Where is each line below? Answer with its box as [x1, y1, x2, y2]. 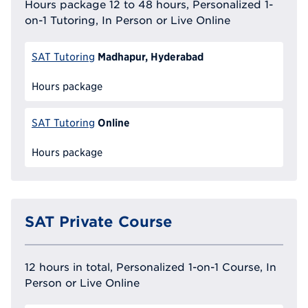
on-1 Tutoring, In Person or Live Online [25, 14, 230, 27]
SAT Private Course [25, 213, 173, 230]
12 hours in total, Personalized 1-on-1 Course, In [25, 261, 276, 274]
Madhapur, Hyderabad [97, 50, 203, 63]
